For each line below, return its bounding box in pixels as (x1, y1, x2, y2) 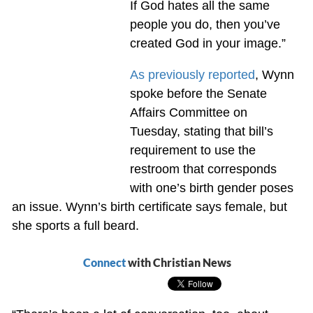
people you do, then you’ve (129, 17, 280, 31)
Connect (82, 255, 126, 269)
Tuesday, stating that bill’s (129, 124, 273, 138)
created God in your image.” (129, 36, 286, 50)
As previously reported (129, 67, 255, 82)
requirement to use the (129, 143, 256, 157)
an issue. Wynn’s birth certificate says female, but (11, 199, 287, 214)
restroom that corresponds (129, 161, 277, 176)
